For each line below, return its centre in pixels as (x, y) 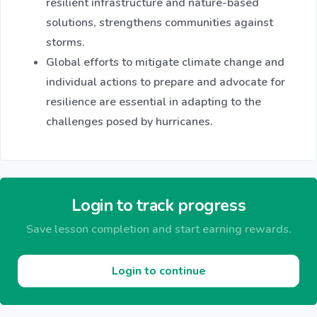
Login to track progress (158, 206)
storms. (65, 43)
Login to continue (158, 271)
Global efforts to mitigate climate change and (165, 63)
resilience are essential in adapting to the (154, 102)
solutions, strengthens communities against (160, 23)
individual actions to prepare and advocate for (166, 82)
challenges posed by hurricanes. (129, 122)
